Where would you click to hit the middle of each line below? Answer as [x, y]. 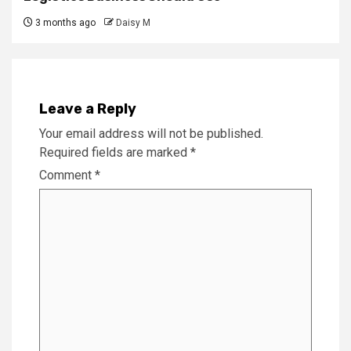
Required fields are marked [115, 153]
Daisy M [133, 23]
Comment [67, 175]
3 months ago [64, 23]
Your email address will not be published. [151, 134]
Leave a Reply [88, 109]
